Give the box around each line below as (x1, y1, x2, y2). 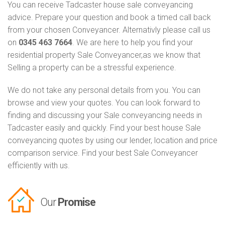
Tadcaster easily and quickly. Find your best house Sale (8, 123, 201, 133)
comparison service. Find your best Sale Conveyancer (8, 148, 198, 158)
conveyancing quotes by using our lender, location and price (8, 136, 217, 146)
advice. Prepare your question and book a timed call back (8, 13, 211, 23)
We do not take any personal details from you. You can (8, 85, 200, 95)
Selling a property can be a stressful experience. (8, 63, 176, 73)
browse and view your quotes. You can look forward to (8, 98, 200, 108)
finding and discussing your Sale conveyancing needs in (8, 110, 202, 121)
